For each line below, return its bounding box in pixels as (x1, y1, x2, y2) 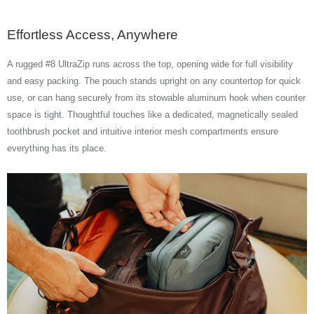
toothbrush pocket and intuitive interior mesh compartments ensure (7, 126, 278, 137)
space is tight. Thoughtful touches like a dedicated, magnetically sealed (7, 109, 298, 121)
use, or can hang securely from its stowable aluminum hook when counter (7, 93, 306, 104)
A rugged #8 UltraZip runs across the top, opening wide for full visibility (7, 59, 293, 70)
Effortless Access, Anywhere (7, 27, 178, 43)
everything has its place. (7, 143, 107, 154)
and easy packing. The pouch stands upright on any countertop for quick (7, 76, 301, 87)
